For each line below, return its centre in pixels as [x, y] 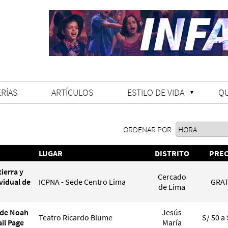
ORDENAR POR [148, 129]
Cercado [172, 177]
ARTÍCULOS [72, 92]
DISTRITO [172, 153]
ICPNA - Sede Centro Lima [82, 182]
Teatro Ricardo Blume [76, 217]
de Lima [172, 187]
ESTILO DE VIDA [156, 92]
